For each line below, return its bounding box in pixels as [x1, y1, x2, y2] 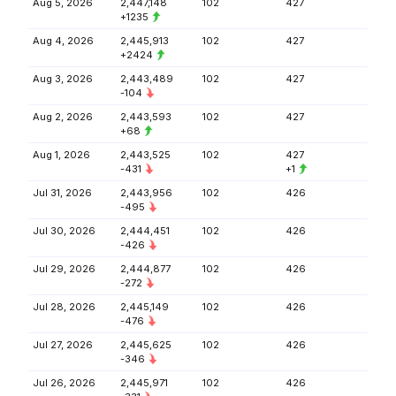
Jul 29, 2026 [33, 263, 95, 275]
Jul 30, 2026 [33, 225, 95, 237]
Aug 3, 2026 [33, 72, 93, 85]
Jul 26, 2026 [33, 377, 95, 389]
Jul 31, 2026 [33, 187, 92, 199]
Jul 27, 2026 [33, 339, 93, 351]
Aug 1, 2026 [33, 148, 90, 161]
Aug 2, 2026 [33, 110, 93, 123]
